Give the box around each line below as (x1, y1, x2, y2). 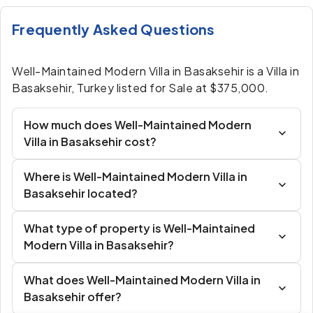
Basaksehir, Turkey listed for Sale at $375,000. (12, 80, 269, 95)
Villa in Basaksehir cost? (24, 134, 156, 149)
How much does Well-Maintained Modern (24, 117, 252, 132)
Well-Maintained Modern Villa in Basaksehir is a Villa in (12, 64, 299, 78)
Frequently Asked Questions (12, 20, 215, 38)
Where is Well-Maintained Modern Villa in (24, 169, 247, 184)
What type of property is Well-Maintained (24, 221, 255, 235)
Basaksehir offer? (24, 289, 122, 304)
